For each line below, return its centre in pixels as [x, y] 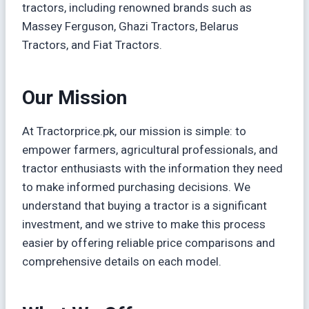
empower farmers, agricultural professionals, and [150, 150]
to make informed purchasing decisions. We [136, 187]
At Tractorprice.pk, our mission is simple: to [134, 131]
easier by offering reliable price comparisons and [149, 243]
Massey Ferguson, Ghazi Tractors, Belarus [130, 26]
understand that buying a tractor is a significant [144, 206]
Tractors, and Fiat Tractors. [92, 45]
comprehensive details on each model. [122, 261]
